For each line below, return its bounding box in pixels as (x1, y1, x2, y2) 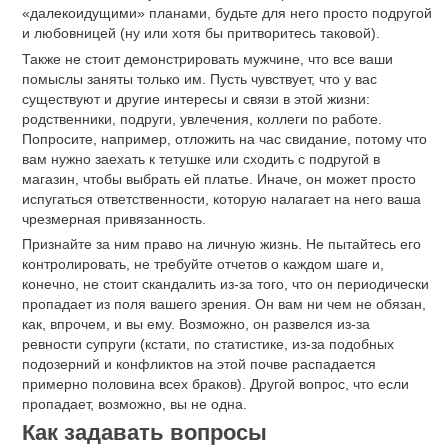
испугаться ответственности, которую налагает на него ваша (22, 190, 421, 207)
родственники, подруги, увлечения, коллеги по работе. (22, 110, 382, 127)
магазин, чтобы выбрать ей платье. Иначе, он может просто (22, 170, 416, 187)
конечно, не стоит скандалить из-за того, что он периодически (22, 276, 429, 293)
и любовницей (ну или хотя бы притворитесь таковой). (22, 24, 380, 41)
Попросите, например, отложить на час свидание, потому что (22, 130, 427, 147)
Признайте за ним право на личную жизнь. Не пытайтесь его (22, 236, 421, 253)
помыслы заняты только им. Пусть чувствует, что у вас (22, 70, 377, 87)
